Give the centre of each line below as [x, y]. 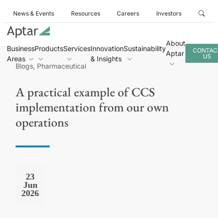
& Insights [106, 58]
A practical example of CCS [85, 92]
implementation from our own [92, 107]
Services [77, 48]
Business [21, 48]
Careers [128, 13]
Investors [169, 13]
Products [49, 48]
